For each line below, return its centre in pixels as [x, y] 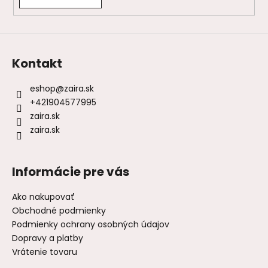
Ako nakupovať [43, 197]
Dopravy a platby [48, 238]
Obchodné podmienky [59, 210]
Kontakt [37, 63]
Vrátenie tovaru [45, 252]
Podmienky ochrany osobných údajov [91, 224]
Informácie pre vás [71, 171]
